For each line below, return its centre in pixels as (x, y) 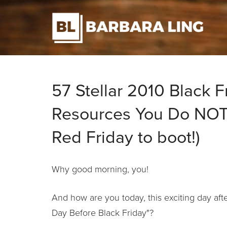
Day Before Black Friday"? (103, 213)
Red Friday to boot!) (126, 137)
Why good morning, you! (100, 169)
